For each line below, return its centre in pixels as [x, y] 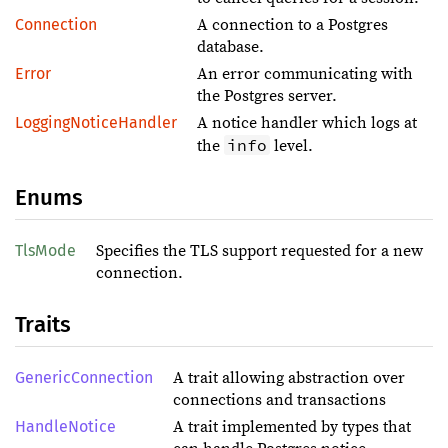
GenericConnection [84, 377]
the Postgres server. [267, 96]
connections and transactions [279, 400]
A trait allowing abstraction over [289, 378]
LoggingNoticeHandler [96, 122]
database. [230, 47]
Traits [43, 324]
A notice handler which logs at [307, 123]
